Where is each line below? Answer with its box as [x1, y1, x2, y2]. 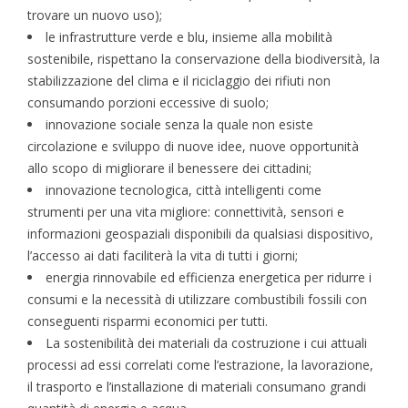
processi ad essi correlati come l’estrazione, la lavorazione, [27, 356, 373, 374]
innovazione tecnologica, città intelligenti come [46, 181, 321, 199]
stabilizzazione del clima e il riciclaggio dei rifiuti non [27, 72, 331, 90]
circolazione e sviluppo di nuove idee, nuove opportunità [27, 138, 359, 156]
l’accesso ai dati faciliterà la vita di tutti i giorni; [27, 247, 298, 265]
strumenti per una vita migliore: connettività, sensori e [27, 203, 344, 221]
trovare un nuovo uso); [27, 6, 162, 25]
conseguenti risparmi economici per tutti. [27, 312, 268, 331]
